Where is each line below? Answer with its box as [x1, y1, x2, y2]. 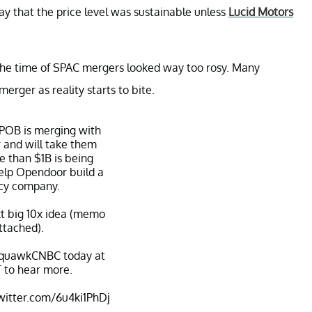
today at [61, 248, 105, 263]
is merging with [20, 123, 101, 137]
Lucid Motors [228, 4, 293, 19]
